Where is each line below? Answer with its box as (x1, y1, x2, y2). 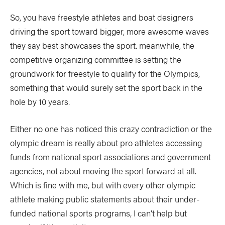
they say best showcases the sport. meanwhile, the (10, 39, 194, 51)
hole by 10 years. (10, 95, 70, 107)
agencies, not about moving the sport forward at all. (10, 165, 196, 177)
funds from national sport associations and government (10, 151, 211, 163)
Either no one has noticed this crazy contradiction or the (10, 123, 212, 135)
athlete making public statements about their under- (10, 193, 199, 205)
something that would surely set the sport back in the (10, 81, 202, 93)
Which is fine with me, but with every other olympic (10, 179, 195, 191)
